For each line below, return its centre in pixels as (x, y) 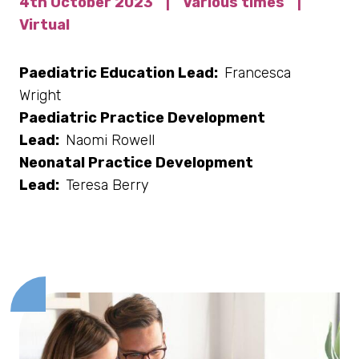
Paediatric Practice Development (143, 117)
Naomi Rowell (110, 140)
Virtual (45, 24)
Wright (40, 95)
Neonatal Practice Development (137, 162)
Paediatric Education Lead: (119, 73)
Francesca (257, 73)
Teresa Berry (107, 185)
